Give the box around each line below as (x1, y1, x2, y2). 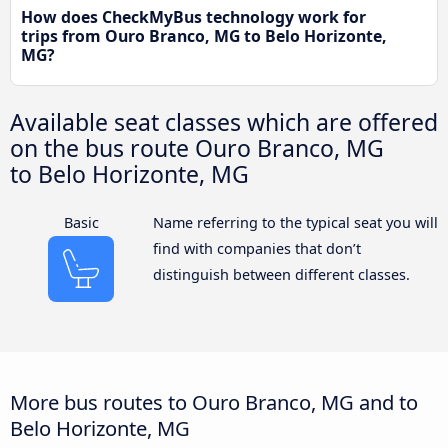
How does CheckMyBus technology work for (21, 5, 366, 28)
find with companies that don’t (152, 238, 361, 258)
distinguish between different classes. (152, 264, 410, 284)
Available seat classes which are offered (10, 105, 438, 138)
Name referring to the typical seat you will (152, 212, 438, 232)
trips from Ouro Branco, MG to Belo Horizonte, (21, 24, 387, 47)
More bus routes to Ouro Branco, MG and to (10, 388, 418, 417)
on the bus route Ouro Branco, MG (10, 131, 384, 164)
